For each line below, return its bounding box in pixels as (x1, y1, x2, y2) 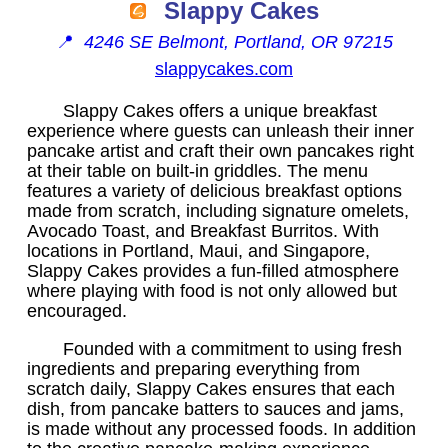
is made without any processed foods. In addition (27, 418, 416, 439)
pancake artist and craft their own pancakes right (27, 140, 414, 161)
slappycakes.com (155, 58, 293, 79)
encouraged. (27, 300, 127, 321)
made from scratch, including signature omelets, (27, 200, 409, 221)
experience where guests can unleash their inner (27, 120, 414, 141)
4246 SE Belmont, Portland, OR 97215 (83, 31, 393, 52)
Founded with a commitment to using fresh (63, 338, 402, 359)
